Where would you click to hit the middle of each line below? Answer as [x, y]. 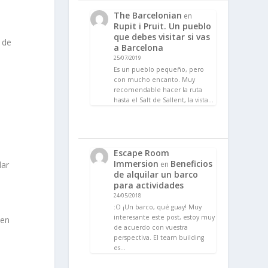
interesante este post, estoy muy [164, 217]
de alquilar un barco [156, 175]
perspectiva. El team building [159, 237]
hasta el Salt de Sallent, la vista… [163, 100]
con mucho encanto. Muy [154, 80]
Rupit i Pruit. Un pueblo [162, 26]
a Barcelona [138, 48]
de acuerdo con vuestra [150, 227]
